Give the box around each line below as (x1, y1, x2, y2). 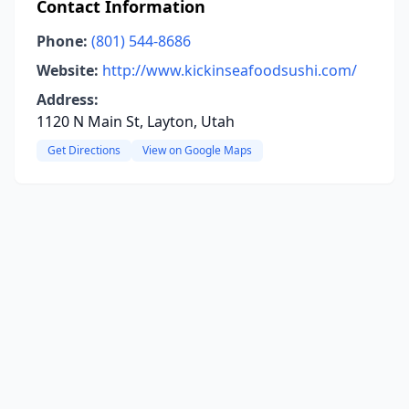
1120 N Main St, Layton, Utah (37, 111, 235, 131)
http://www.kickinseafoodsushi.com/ (102, 60, 357, 80)
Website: (37, 60, 99, 80)
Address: (37, 89, 99, 110)
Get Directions (47, 142, 121, 158)
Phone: (37, 31, 88, 51)
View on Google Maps (142, 142, 252, 158)
